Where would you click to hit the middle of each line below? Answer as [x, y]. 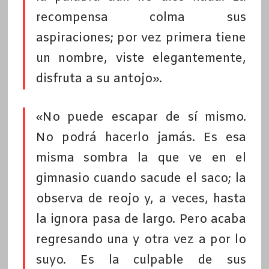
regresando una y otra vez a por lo [141, 240]
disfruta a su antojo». [99, 79]
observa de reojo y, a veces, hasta [141, 199]
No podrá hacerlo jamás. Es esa [141, 138]
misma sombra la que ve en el [141, 159]
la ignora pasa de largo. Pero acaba [141, 220]
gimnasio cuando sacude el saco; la [141, 179]
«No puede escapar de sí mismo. [141, 118]
